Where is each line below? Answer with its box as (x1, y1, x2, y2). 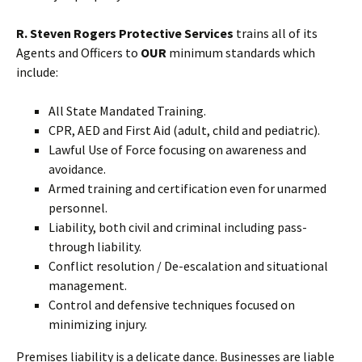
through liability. (48, 238, 141, 255)
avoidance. (48, 161, 106, 177)
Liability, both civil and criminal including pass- (48, 219, 307, 235)
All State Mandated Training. (48, 103, 206, 119)
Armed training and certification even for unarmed (48, 180, 326, 196)
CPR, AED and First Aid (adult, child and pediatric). (48, 122, 320, 138)
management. (48, 277, 127, 293)
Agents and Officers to (16, 44, 141, 61)
